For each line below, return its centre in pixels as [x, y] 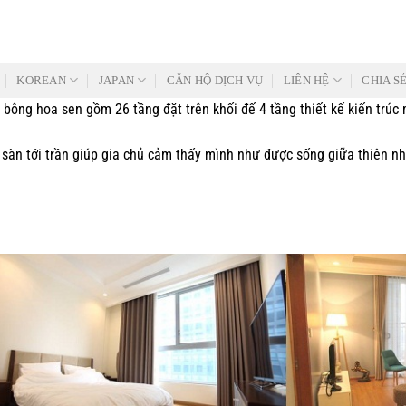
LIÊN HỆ [306, 80]
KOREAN [41, 80]
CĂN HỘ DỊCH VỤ [215, 80]
